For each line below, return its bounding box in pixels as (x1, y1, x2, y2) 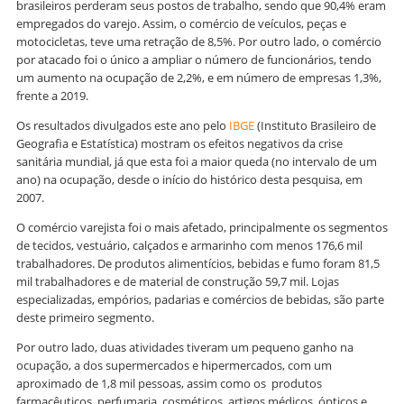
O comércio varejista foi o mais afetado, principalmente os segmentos (16, 219, 388, 236)
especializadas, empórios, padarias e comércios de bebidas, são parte (16, 291, 384, 308)
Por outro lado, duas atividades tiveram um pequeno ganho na (16, 339, 353, 356)
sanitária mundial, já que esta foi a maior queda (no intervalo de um (16, 153, 377, 170)
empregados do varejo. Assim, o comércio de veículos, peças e (16, 15, 346, 32)
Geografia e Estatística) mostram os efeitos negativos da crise (16, 135, 343, 152)
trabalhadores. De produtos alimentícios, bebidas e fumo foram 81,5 (16, 255, 380, 272)
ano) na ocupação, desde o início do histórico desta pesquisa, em (16, 171, 363, 188)
